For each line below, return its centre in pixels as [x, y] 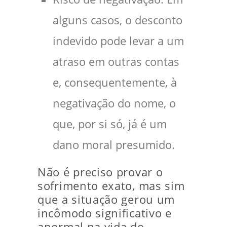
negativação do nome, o [114, 103]
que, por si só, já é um [110, 124]
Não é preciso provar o [100, 172]
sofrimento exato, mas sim [111, 186]
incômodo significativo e [105, 213]
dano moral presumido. [114, 145]
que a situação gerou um [106, 199]
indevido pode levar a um [118, 41]
